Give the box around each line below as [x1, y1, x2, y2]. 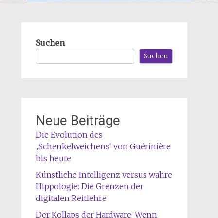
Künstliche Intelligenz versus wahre [36, 169, 172, 180]
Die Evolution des [36, 129, 103, 140]
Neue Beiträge [36, 112, 120, 128]
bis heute [36, 153, 71, 163]
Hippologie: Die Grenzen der [36, 181, 144, 191]
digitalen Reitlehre [36, 193, 107, 203]
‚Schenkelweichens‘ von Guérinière [36, 141, 171, 151]
